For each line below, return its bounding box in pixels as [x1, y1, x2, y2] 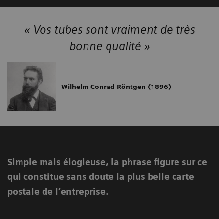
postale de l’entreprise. [7, 186, 109, 197]
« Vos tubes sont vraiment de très [24, 22, 195, 37]
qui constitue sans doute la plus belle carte [7, 171, 194, 182]
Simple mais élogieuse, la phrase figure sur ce [7, 156, 207, 167]
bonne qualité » [69, 39, 150, 53]
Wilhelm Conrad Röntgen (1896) [61, 82, 171, 90]
